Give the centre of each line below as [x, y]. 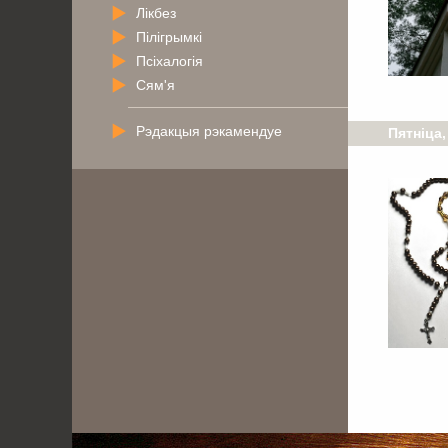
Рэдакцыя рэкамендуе [209, 130]
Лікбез [156, 12]
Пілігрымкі [169, 36]
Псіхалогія [169, 60]
